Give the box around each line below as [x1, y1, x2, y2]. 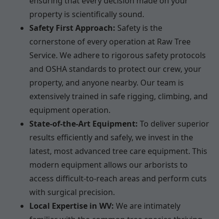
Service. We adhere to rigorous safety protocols [29, 49, 206, 61]
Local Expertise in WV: [29, 200, 114, 211]
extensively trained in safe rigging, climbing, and [29, 90, 208, 102]
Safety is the [115, 22, 162, 33]
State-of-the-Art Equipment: [29, 118, 138, 129]
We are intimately [114, 200, 180, 211]
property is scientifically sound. [29, 8, 144, 20]
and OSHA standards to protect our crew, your [29, 63, 201, 74]
